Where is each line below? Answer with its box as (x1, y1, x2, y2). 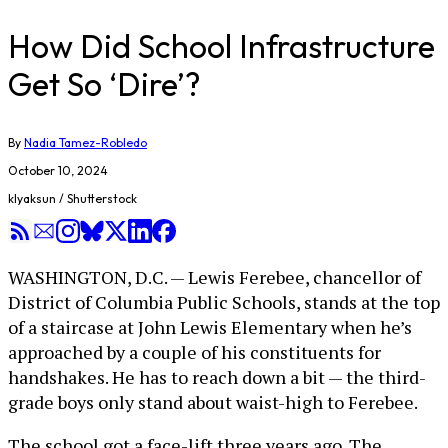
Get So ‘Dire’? (8, 64, 201, 104)
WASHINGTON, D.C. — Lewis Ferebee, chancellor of (8, 265, 421, 289)
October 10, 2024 (8, 163, 108, 178)
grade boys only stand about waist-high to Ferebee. (8, 390, 418, 414)
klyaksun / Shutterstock (8, 191, 137, 206)
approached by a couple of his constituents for (8, 340, 381, 364)
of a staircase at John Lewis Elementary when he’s (8, 315, 412, 339)
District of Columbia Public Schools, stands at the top (8, 290, 440, 314)
